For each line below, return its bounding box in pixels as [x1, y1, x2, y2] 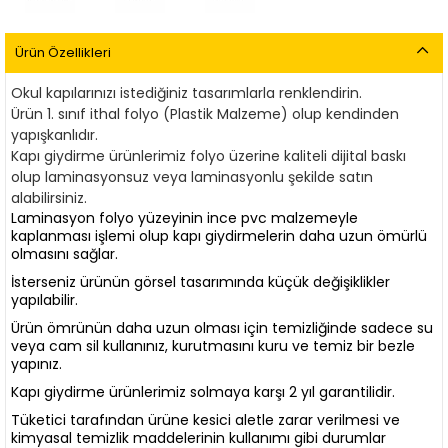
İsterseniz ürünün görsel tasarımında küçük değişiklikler [11, 272, 390, 292]
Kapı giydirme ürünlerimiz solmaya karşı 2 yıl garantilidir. [11, 382, 395, 402]
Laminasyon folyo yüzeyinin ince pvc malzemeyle [11, 208, 358, 228]
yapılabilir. [11, 290, 78, 310]
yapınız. [11, 354, 62, 374]
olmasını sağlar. [11, 244, 118, 264]
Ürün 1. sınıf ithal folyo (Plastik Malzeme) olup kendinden [11, 104, 399, 124]
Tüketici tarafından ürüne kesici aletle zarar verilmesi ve [11, 410, 400, 430]
